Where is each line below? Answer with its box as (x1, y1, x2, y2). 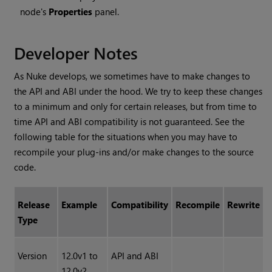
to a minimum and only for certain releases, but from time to (14, 100, 257, 113)
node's (20, 5, 49, 18)
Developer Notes (14, 41, 138, 64)
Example (61, 199, 97, 211)
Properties (49, 5, 93, 18)
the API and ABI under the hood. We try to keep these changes (14, 85, 263, 98)
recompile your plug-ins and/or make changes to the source (14, 146, 254, 158)
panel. (92, 5, 120, 18)
